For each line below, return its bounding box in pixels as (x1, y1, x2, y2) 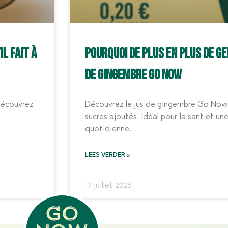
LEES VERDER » (85, 152, 130, 159)
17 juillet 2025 (85, 182, 132, 190)
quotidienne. (85, 125, 131, 134)
